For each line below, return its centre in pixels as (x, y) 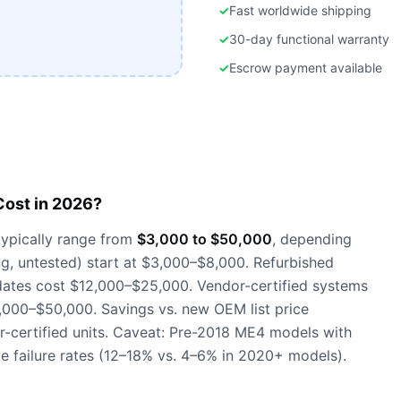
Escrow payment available (306, 68)
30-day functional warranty (309, 39)
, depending (312, 239)
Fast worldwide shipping (300, 10)
